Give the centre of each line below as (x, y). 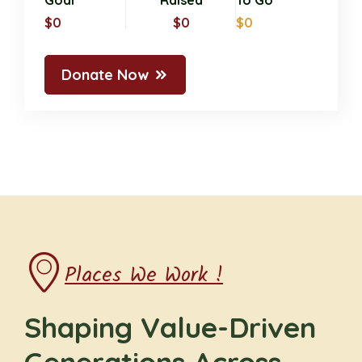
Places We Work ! (144, 275)
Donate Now (105, 75)
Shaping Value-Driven (170, 328)
